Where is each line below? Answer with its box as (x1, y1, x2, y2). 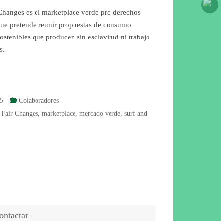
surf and (124, 110, 147, 118)
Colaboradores (18, 97, 59, 105)
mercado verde (79, 110, 120, 118)
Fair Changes (1, 110, 38, 118)
